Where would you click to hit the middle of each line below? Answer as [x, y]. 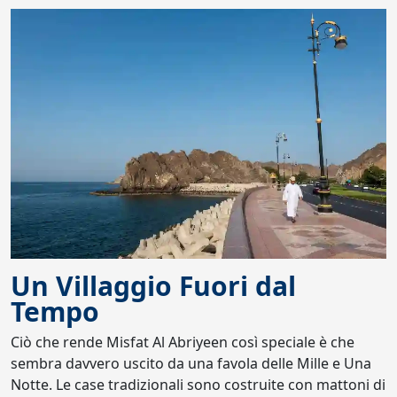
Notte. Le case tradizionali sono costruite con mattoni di [198, 385]
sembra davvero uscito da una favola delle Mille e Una [191, 364]
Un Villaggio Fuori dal [153, 286]
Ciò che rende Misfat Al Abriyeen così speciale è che [183, 343]
